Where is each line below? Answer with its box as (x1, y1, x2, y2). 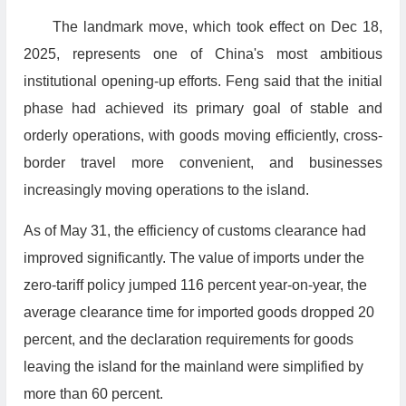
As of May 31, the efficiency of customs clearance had (23, 223, 366, 239)
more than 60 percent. (23, 386, 163, 402)
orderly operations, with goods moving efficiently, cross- (23, 128, 382, 144)
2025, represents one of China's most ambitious (23, 46, 382, 63)
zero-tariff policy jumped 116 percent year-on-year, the (23, 277, 367, 294)
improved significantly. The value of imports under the (23, 250, 364, 266)
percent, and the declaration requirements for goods (23, 332, 353, 348)
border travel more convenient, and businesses (23, 155, 382, 171)
